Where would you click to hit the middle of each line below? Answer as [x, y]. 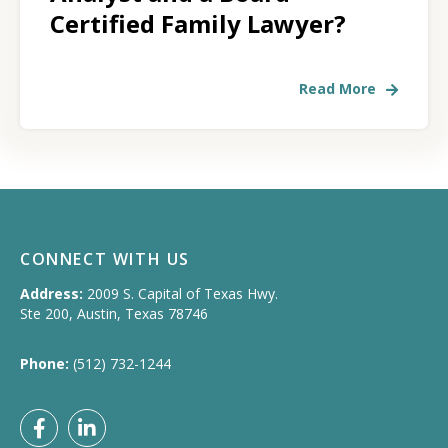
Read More [337, 89]
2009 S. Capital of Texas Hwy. [182, 294]
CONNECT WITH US [105, 259]
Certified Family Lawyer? [198, 24]
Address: [51, 294]
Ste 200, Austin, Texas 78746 [114, 314]
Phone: [44, 364]
